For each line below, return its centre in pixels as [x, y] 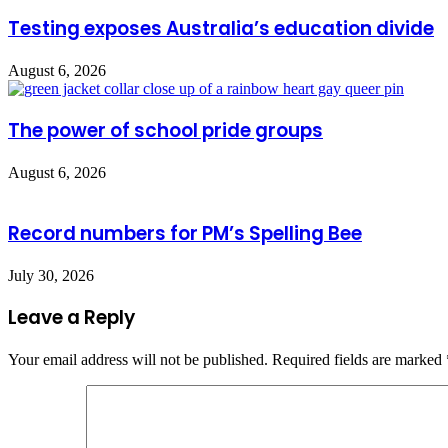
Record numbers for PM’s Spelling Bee [185, 233]
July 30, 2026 [51, 275]
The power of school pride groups [165, 131]
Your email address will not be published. [138, 360]
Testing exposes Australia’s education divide [221, 28]
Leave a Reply [71, 318]
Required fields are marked [359, 360]
